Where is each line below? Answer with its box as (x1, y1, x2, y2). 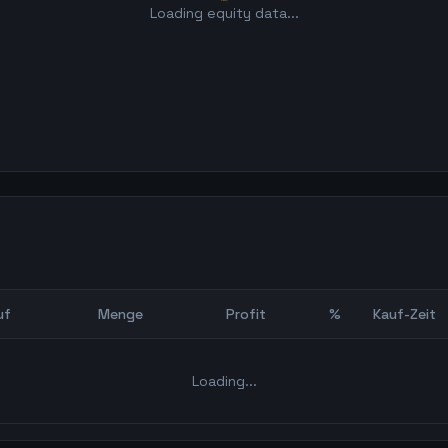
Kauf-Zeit (373, 305, 436, 323)
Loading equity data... (149, 4, 299, 22)
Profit (226, 305, 266, 323)
